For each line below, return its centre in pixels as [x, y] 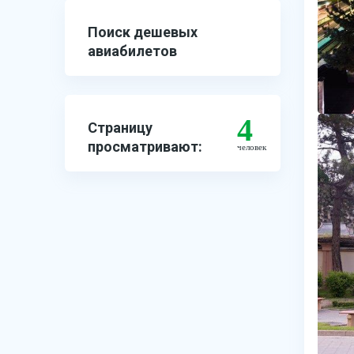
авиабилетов [132, 51]
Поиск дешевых [143, 32]
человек [251, 147]
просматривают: [145, 147]
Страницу [120, 128]
